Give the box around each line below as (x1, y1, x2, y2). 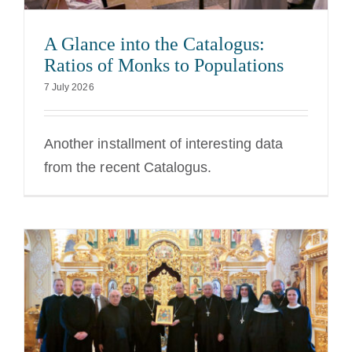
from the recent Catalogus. (44, 159, 212, 176)
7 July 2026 (44, 82, 94, 93)
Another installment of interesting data (44, 136, 283, 152)
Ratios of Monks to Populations (44, 55, 284, 76)
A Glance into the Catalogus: (44, 34, 265, 55)
